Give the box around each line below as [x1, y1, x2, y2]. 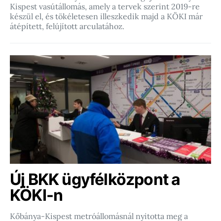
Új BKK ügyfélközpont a [10, 170, 181, 189]
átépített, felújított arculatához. [10, 21, 124, 32]
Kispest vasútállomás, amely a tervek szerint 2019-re [10, 1, 200, 12]
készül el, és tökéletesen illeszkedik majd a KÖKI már [10, 11, 203, 22]
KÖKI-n [10, 185, 63, 205]
